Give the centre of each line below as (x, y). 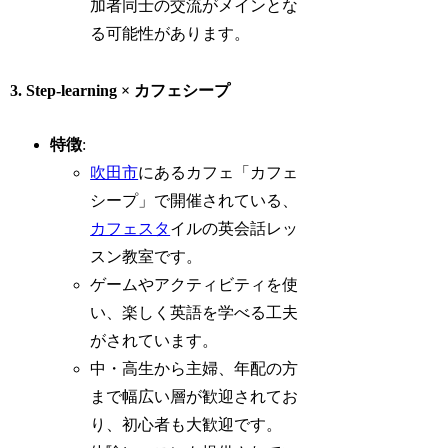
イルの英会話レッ (234, 228)
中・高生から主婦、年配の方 (194, 368)
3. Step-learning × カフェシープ (120, 90)
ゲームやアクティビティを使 (194, 284)
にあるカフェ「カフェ (218, 172)
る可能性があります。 (170, 34)
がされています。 (154, 340)
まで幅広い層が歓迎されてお (194, 396)
